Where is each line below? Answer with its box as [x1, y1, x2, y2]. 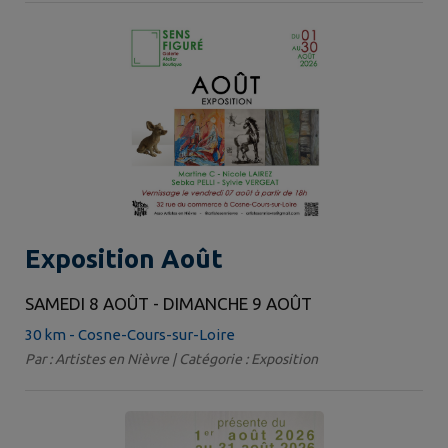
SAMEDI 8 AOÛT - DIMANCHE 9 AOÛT [25, 294, 312, 314]
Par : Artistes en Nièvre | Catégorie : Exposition [25, 351, 318, 368]
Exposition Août [25, 244, 223, 274]
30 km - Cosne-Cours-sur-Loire [25, 326, 235, 344]
